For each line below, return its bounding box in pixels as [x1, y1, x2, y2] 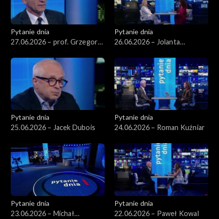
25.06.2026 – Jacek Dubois [11, 123, 95, 132]
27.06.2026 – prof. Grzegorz [11, 37, 102, 46]
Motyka [11, 47, 35, 56]
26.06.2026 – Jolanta [114, 37, 180, 46]
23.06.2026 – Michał [11, 209, 74, 218]
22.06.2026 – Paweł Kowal [114, 209, 199, 218]
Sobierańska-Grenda [114, 47, 181, 56]
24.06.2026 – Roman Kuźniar [114, 123, 205, 132]
